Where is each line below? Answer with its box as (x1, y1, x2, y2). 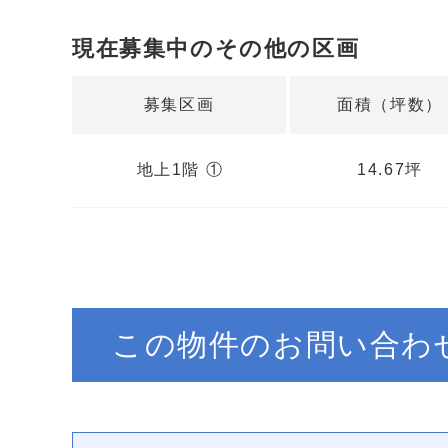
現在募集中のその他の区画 (72, 36, 360, 61)
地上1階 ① (136, 161, 224, 178)
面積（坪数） (337, 96, 443, 113)
